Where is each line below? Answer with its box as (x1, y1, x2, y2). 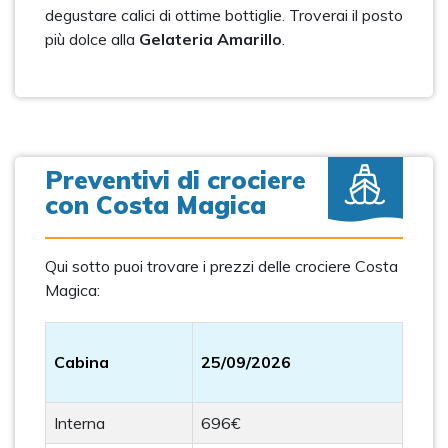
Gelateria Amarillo (139, 29, 282, 49)
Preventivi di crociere (45, 164, 306, 195)
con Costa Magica (45, 189, 266, 220)
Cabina (54, 352, 109, 372)
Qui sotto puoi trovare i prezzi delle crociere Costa (45, 256, 398, 276)
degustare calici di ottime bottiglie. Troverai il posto (45, 5, 403, 25)
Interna (54, 413, 105, 433)
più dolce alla (45, 29, 139, 49)
